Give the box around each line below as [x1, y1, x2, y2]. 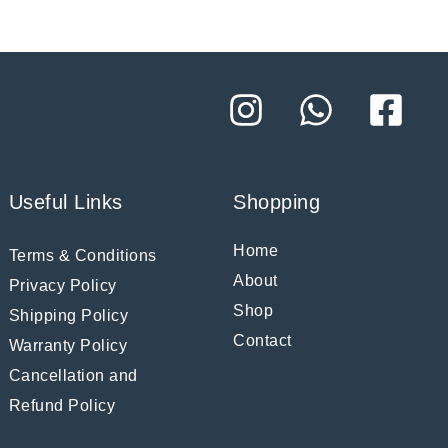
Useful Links [8, 191, 123, 214]
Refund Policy [8, 397, 116, 415]
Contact [233, 332, 292, 350]
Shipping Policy [8, 307, 129, 325]
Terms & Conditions [8, 247, 157, 265]
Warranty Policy [8, 337, 128, 355]
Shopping [233, 191, 321, 214]
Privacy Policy [8, 277, 117, 295]
